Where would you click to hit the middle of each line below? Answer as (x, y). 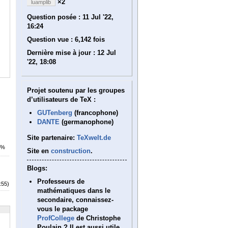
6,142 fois (90, 39)
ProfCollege (56, 218)
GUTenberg (55, 113)
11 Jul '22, (98, 17)
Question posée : (55, 17)
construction (71, 151)
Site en (39, 151)
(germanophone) (87, 122)
